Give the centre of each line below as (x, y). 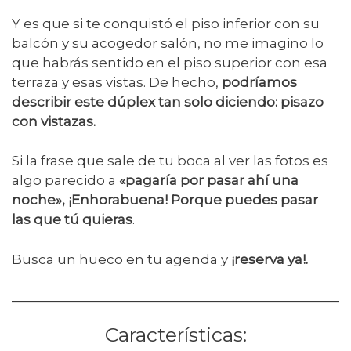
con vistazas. (54, 121)
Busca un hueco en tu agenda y (121, 259)
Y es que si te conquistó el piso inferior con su (166, 23)
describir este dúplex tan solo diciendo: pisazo (168, 101)
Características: (175, 335)
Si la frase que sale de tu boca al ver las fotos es (170, 161)
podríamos (259, 82)
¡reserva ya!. (270, 259)
